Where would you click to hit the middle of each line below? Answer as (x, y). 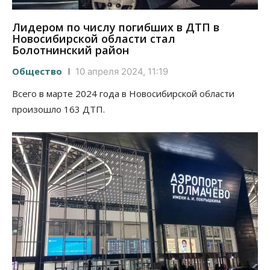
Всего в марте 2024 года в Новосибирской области (123, 93)
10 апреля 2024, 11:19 (122, 71)
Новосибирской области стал (94, 38)
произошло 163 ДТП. (58, 109)
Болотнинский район (71, 50)
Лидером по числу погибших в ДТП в (116, 27)
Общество (37, 71)
